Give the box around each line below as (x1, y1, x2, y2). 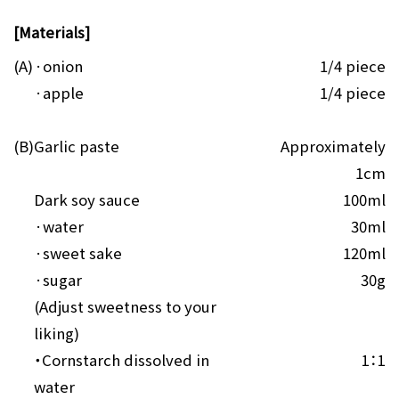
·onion (33, 55, 83, 77)
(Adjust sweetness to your (33, 296, 216, 318)
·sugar (33, 269, 82, 291)
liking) (33, 322, 79, 345)
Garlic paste (33, 135, 119, 158)
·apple (33, 82, 84, 104)
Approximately (280, 135, 386, 158)
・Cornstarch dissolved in (33, 349, 209, 371)
